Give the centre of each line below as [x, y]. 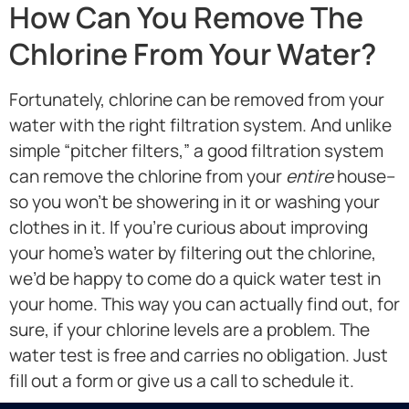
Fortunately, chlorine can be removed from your [197, 100]
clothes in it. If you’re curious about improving [189, 228]
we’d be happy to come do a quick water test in [195, 279]
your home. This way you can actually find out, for [204, 304]
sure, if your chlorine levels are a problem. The [189, 330]
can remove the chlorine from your [147, 177]
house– [364, 177]
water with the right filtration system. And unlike [200, 126]
